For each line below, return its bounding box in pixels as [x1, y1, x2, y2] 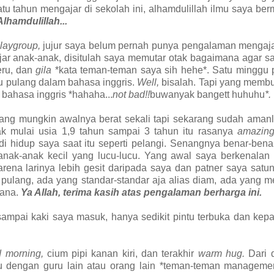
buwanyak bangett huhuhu [150, 89, 265, 100]
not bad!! [113, 89, 150, 100]
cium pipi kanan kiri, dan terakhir [46, 248, 198, 259]
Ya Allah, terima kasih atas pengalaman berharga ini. [21, 187, 262, 198]
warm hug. [198, 248, 249, 259]
